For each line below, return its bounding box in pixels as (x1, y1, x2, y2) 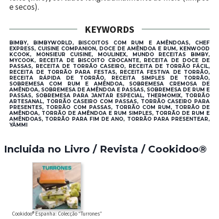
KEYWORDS (85, 22, 134, 35)
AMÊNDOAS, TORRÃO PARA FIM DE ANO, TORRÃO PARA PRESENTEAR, (9, 115, 210, 122)
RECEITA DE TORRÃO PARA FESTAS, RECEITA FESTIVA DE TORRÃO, (9, 68, 210, 75)
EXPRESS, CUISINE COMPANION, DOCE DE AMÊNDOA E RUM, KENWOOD (9, 45, 210, 52)
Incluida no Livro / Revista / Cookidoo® (4, 143, 207, 155)
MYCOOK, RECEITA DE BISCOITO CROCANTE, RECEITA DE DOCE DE (9, 57, 210, 64)
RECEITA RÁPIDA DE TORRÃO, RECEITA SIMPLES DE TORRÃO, (9, 74, 210, 81)
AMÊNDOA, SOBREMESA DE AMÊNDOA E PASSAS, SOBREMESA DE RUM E (9, 86, 210, 93)
